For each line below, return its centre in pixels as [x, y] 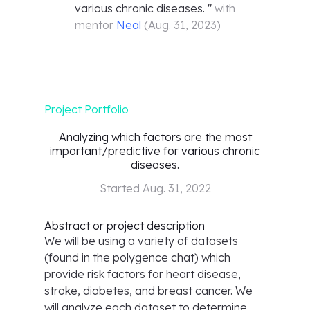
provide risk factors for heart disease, [143, 274]
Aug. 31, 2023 [182, 25]
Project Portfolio [86, 109]
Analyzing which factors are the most [155, 137]
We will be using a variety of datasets [141, 241]
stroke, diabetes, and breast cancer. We [148, 291]
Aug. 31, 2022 [176, 188]
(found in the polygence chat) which [137, 257]
